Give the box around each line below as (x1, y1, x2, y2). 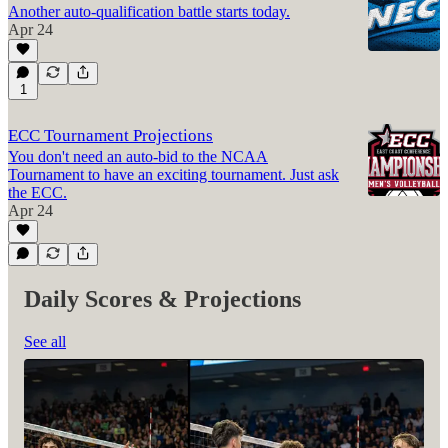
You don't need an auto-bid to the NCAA (8, 148, 268, 166)
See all (24, 333, 66, 351)
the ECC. (8, 184, 67, 202)
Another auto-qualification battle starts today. (8, 3, 290, 21)
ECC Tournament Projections (8, 126, 213, 146)
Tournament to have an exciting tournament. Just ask (8, 166, 339, 184)
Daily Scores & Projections (24, 286, 301, 313)
